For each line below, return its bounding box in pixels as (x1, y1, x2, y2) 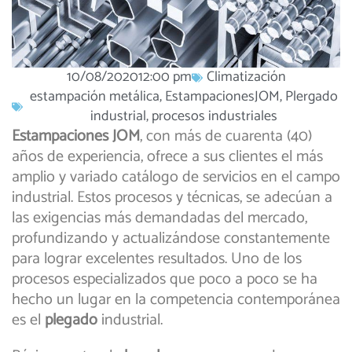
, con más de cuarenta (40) (140, 123, 312, 150)
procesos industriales (151, 104, 277, 129)
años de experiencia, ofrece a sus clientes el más (12, 144, 323, 170)
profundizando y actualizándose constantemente (12, 225, 330, 252)
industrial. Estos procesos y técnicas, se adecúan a (12, 185, 332, 211)
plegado (45, 307, 101, 334)
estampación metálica (29, 85, 159, 109)
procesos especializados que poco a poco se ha (12, 266, 317, 293)
